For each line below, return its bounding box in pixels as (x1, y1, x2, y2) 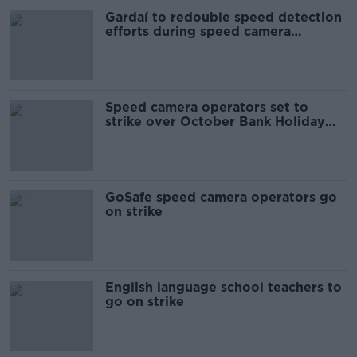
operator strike (105, 38, 204, 53)
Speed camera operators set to (105, 100, 308, 115)
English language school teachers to (105, 280, 342, 295)
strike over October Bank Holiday (105, 114, 325, 129)
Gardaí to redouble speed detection (105, 10, 342, 25)
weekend (105, 128, 164, 143)
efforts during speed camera (105, 24, 291, 39)
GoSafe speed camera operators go (105, 190, 337, 205)
